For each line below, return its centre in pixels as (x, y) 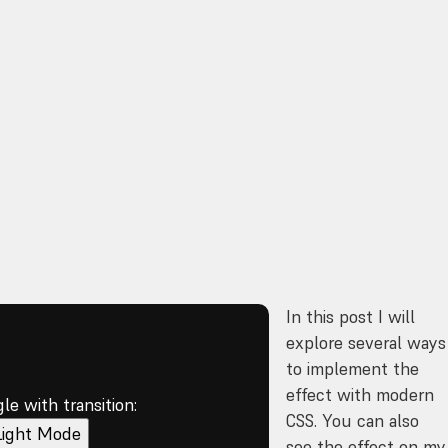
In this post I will (351, 316)
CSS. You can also (353, 420)
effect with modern (360, 394)
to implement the (353, 368)
